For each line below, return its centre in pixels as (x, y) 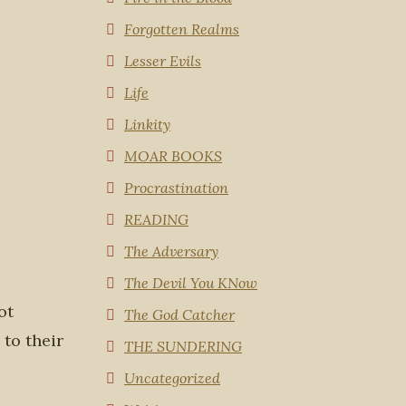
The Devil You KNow (191, 283)
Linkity (147, 124)
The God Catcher (179, 314)
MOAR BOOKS (173, 156)
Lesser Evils (163, 61)
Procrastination (176, 188)
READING (156, 219)
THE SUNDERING (183, 346)
